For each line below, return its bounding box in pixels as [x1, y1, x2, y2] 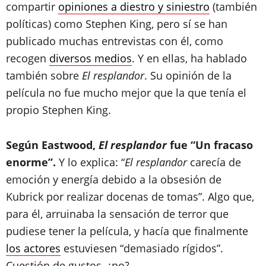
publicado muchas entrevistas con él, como [6, 33, 223, 48]
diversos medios [49, 50, 132, 65]
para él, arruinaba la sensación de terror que [6, 206, 229, 221]
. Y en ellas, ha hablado [132, 50, 247, 65]
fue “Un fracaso [167, 137, 253, 152]
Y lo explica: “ [59, 154, 125, 169]
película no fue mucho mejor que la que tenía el [6, 85, 246, 100]
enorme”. [6, 154, 59, 169]
